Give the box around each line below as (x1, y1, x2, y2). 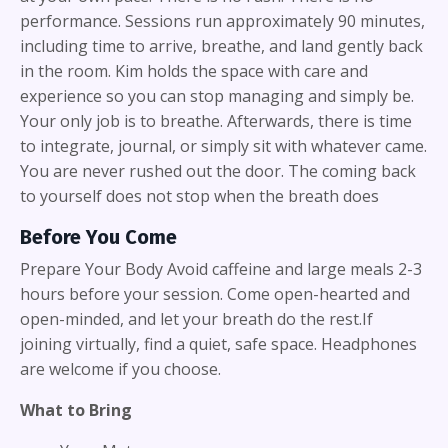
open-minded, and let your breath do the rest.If (20, 307, 373, 330)
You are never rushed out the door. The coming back (20, 159, 416, 182)
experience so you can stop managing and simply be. (20, 84, 414, 107)
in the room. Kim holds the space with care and (20, 59, 368, 82)
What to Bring (20, 398, 132, 421)
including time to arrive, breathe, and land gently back (20, 34, 423, 57)
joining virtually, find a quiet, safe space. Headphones (20, 332, 417, 355)
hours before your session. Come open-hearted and (20, 282, 410, 305)
